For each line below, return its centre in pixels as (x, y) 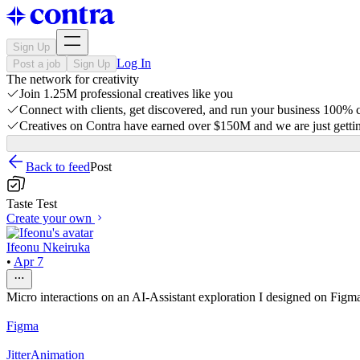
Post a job (37, 64)
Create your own (49, 218)
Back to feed (58, 167)
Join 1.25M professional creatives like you (126, 94)
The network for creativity (73, 79)
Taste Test (32, 204)
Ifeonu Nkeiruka (48, 247)
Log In (134, 63)
